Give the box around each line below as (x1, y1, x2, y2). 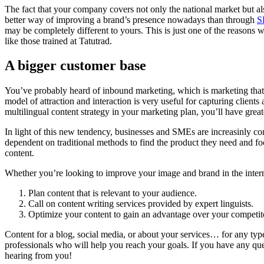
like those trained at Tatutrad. (5, 35, 114, 46)
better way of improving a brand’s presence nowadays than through (5, 14, 257, 25)
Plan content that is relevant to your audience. (28, 188, 197, 199)
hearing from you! (5, 250, 72, 261)
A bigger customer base (5, 58, 150, 74)
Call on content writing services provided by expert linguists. (28, 199, 253, 209)
